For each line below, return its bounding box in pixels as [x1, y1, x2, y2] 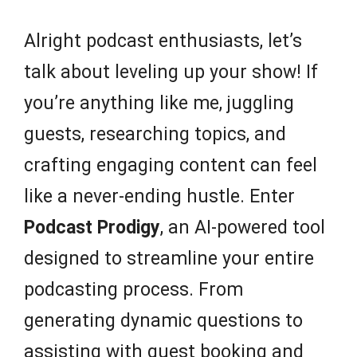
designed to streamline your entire [24, 248, 314, 270]
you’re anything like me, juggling [24, 92, 294, 115]
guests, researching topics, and [24, 124, 286, 146]
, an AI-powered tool [160, 217, 325, 239]
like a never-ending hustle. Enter [24, 186, 295, 208]
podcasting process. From [24, 279, 243, 301]
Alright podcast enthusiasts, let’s [24, 30, 302, 53]
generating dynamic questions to [24, 310, 303, 332]
